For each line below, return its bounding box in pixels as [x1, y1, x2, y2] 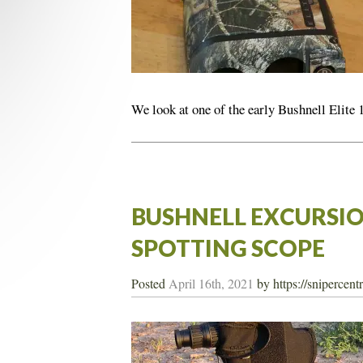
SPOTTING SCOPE [131, 234, 325, 263]
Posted [131, 275, 169, 293]
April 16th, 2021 [169, 275, 254, 293]
